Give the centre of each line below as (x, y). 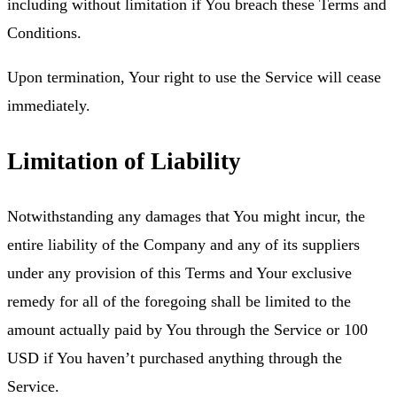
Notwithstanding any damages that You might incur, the (186, 217)
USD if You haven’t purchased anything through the (175, 358)
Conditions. (44, 33)
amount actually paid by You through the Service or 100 (187, 330)
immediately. (49, 106)
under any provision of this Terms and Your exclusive (179, 273)
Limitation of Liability (124, 161)
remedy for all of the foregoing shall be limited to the (179, 302)
